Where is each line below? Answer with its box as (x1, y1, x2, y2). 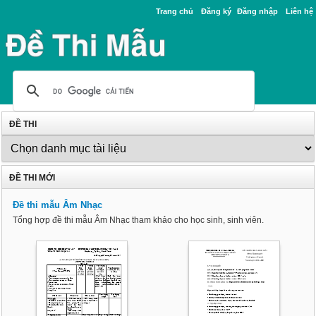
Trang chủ (155, 7, 193, 16)
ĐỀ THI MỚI (9, 173, 56, 183)
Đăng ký (200, 7, 231, 16)
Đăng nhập (236, 7, 278, 16)
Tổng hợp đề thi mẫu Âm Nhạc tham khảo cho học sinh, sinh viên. (13, 215, 265, 226)
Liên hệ (285, 7, 313, 16)
